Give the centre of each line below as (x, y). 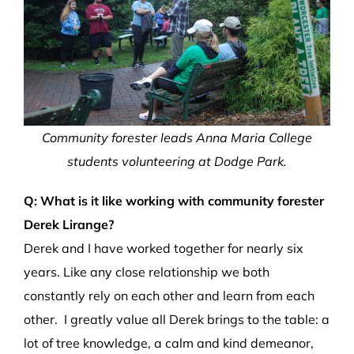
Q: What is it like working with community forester (174, 200)
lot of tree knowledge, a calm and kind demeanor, (169, 343)
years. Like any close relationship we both (147, 271)
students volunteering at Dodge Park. (177, 161)
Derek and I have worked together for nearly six (164, 248)
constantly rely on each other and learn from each (169, 295)
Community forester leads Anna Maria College (177, 137)
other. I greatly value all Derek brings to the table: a (177, 319)
